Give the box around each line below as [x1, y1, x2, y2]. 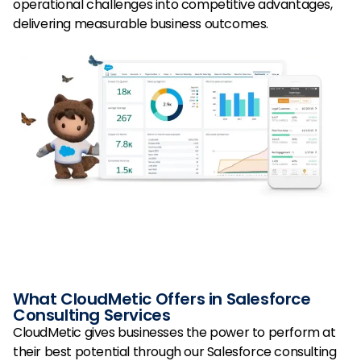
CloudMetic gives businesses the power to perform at [13, 323, 336, 342]
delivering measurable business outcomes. [13, 14, 269, 33]
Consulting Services [13, 304, 171, 327]
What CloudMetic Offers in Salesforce [13, 288, 311, 311]
